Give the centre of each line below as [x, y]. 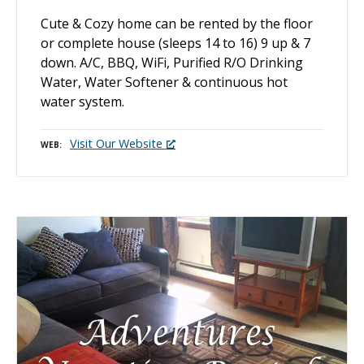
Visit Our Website [116, 143]
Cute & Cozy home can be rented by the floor [177, 23]
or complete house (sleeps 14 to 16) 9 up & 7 [175, 43]
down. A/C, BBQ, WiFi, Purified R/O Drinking [172, 62]
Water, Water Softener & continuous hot [164, 82]
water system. [82, 101]
